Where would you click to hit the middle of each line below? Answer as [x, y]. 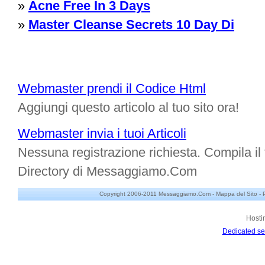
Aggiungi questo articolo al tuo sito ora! [128, 107]
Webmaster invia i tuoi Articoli [102, 133]
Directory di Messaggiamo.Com [107, 171]
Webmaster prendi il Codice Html [112, 88]
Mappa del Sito [236, 194]
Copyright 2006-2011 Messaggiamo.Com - [157, 194]
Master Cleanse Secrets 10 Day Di [131, 25]
